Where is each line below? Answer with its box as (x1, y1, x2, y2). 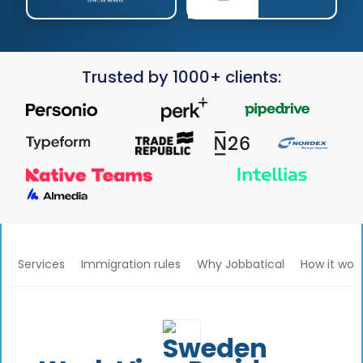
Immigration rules (81, 255, 181, 272)
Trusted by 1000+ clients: (82, 66, 281, 89)
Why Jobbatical (197, 255, 284, 272)
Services (18, 255, 65, 272)
